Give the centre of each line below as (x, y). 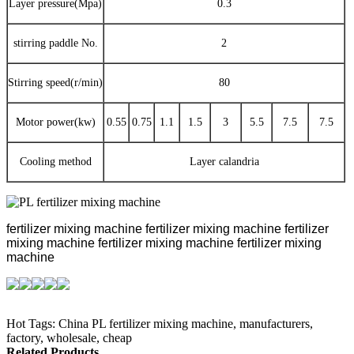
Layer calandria (224, 161)
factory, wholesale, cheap (69, 337)
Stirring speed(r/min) (55, 82)
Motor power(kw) (55, 122)
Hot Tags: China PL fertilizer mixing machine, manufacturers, (160, 323)
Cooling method (55, 161)
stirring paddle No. (55, 43)
